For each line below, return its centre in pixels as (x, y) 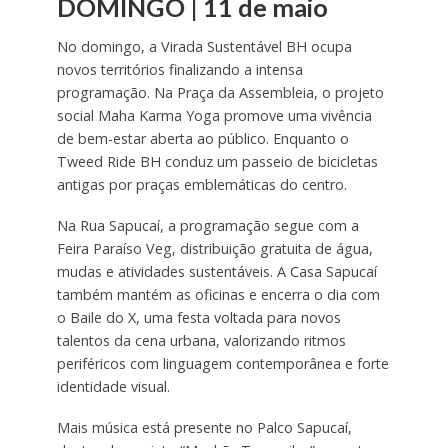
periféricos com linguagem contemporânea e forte (222, 364)
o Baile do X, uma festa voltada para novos (198, 318)
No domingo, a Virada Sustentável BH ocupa (204, 47)
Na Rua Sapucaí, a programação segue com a (207, 226)
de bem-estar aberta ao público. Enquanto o (202, 139)
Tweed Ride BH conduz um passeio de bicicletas (217, 162)
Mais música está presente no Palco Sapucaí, (204, 428)
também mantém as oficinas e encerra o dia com (218, 295)
